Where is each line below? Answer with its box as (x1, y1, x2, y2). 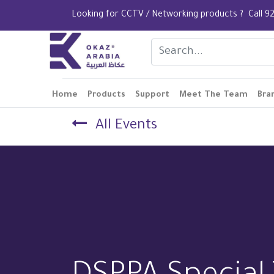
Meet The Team (179, 91, 248, 100)
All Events (95, 119, 157, 135)
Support (135, 91, 169, 100)
